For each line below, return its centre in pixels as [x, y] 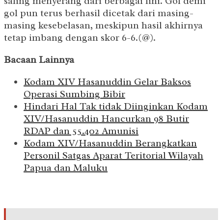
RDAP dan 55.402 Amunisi [81, 131]
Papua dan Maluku [66, 168]
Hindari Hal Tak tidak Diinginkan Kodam [116, 107]
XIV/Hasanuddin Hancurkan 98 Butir [106, 119]
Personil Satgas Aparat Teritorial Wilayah [113, 156]
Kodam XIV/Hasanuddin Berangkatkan [110, 143]
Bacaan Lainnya [39, 60]
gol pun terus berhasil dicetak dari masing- [99, 13]
